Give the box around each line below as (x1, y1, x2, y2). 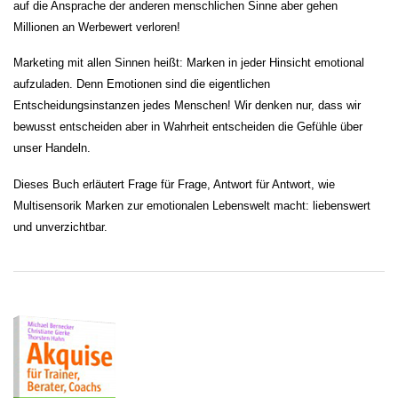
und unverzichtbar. (13, 219, 107, 234)
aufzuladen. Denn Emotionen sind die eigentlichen (13, 77, 270, 92)
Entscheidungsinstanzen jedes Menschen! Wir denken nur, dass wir (13, 99, 361, 113)
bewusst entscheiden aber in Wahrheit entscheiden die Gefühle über (13, 120, 362, 134)
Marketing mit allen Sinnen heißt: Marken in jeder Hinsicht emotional (13, 56, 364, 70)
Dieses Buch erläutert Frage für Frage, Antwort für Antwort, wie (13, 177, 335, 191)
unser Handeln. (13, 141, 91, 155)
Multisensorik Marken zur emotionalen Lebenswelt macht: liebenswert (13, 198, 370, 212)
